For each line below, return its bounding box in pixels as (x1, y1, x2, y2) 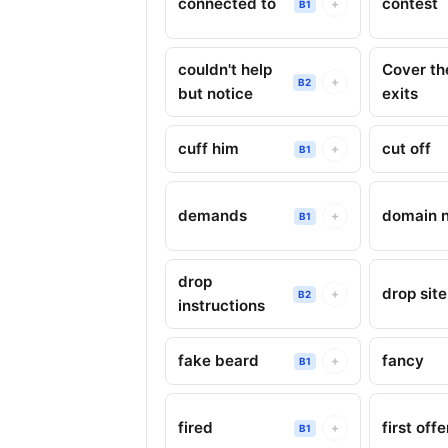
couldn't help (178, 60, 272, 79)
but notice (178, 84, 253, 103)
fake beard (178, 351, 259, 370)
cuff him (178, 139, 239, 158)
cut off (382, 139, 432, 158)
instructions (178, 296, 265, 315)
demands (178, 206, 247, 225)
